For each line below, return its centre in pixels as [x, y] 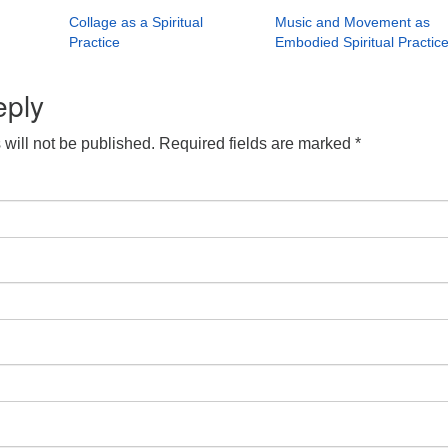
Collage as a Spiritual [136, 22]
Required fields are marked [257, 143]
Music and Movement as [352, 22]
